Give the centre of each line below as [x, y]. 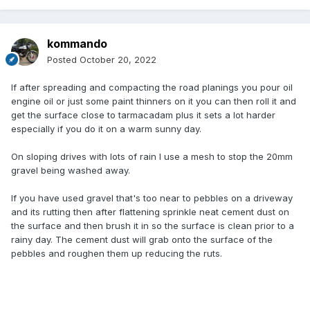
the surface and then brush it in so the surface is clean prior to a [153, 226]
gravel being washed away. [71, 171]
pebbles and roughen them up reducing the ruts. [118, 254]
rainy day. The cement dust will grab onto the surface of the [142, 240]
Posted [63, 60]
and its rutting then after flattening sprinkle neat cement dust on [150, 212]
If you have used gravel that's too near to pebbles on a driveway [152, 198]
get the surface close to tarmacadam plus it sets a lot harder [143, 115]
